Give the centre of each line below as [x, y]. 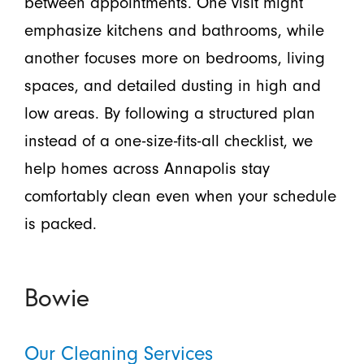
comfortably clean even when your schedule [180, 196]
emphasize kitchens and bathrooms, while [174, 30]
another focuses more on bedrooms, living [174, 58]
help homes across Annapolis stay [147, 169]
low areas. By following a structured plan [169, 113]
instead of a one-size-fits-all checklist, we [168, 141]
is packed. [60, 224]
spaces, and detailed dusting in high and [172, 86]
